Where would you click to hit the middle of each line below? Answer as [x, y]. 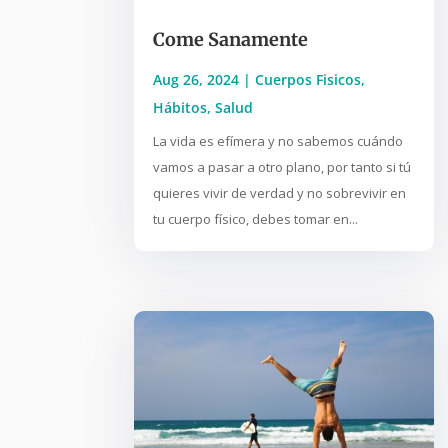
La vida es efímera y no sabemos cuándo [278, 141]
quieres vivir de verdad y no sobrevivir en [280, 193]
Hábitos [180, 108]
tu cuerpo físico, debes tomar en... [256, 219]
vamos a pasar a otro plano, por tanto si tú [282, 167]
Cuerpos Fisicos [308, 80]
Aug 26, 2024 [196, 80]
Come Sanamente [231, 40]
